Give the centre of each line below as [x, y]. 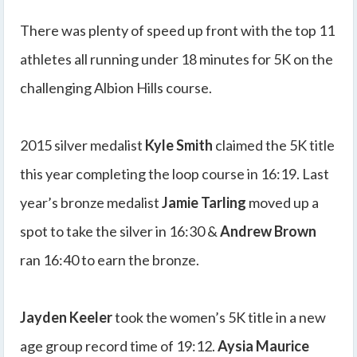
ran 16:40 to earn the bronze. [110, 259]
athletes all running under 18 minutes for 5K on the [177, 59]
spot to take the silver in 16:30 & [120, 231]
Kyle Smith [179, 145]
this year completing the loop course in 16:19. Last [175, 173]
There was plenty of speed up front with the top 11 [177, 30]
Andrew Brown [268, 231]
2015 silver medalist [82, 145]
